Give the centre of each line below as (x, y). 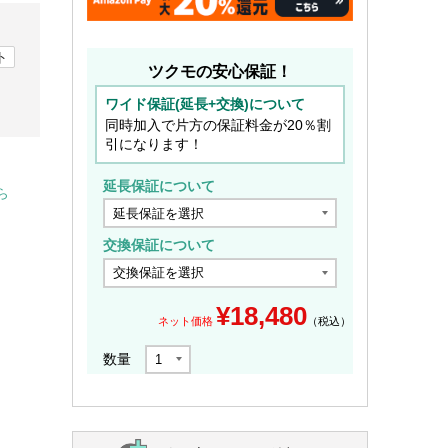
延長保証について (159, 185)
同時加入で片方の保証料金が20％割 (218, 124)
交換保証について (159, 245)
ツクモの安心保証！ (220, 71)
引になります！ (154, 143)
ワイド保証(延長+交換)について (205, 103)
